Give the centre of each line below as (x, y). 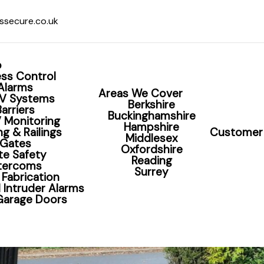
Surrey (152, 171)
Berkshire (152, 104)
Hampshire (152, 127)
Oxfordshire (151, 149)
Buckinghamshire (151, 115)
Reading (151, 160)
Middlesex (152, 138)
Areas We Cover (140, 93)
